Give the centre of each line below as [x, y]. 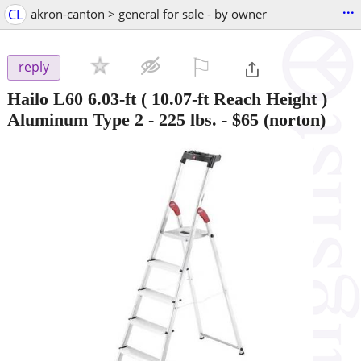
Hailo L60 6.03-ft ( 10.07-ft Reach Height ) [167, 98]
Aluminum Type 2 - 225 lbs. [112, 119]
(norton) [292, 119]
